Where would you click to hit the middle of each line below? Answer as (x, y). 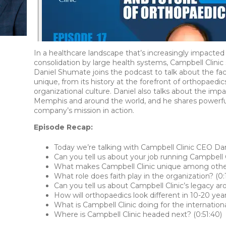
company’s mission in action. (84, 110)
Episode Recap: (63, 127)
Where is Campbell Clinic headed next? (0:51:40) (138, 214)
